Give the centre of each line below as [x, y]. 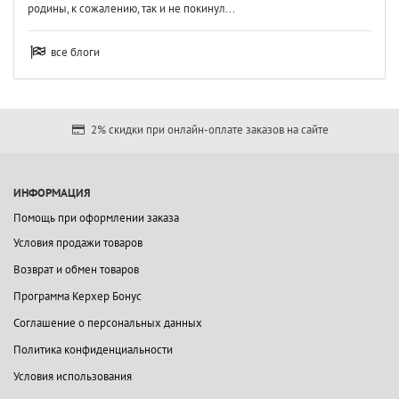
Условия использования [73, 377]
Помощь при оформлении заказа [96, 218]
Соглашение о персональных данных [108, 323]
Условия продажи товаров [78, 243]
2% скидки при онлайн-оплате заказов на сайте [208, 130]
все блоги [75, 53]
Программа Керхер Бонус [77, 297]
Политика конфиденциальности [93, 350]
